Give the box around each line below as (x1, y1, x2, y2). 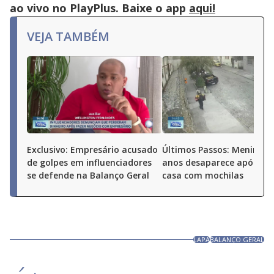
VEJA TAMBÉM (27, 28, 109, 45)
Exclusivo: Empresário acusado (27, 144, 158, 155)
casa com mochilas (162, 169, 243, 181)
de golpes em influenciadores (27, 157, 152, 168)
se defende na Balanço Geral (27, 169, 149, 181)
